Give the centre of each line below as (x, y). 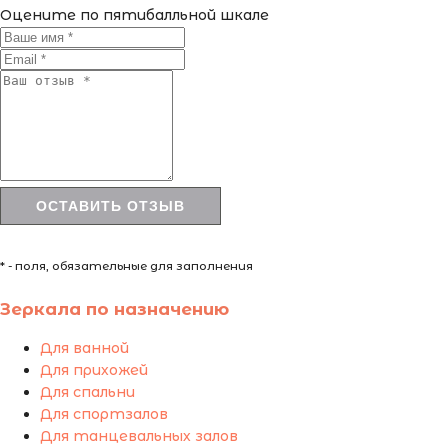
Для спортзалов (104, 414)
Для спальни (87, 392)
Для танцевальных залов (139, 436)
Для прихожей (94, 370)
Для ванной (84, 348)
